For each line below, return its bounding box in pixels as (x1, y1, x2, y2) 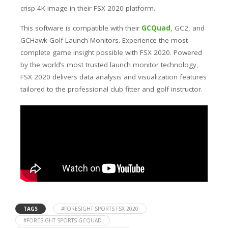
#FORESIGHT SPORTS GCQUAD (23, 217, 102, 224)
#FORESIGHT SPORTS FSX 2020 (61, 205, 138, 213)
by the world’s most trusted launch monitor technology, (20, 60, 198, 70)
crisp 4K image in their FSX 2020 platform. (20, 4, 155, 13)
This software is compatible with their (20, 23, 141, 33)
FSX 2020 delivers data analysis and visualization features (20, 72, 207, 82)
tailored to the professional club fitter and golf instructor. (20, 84, 203, 94)
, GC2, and (170, 23, 205, 33)
